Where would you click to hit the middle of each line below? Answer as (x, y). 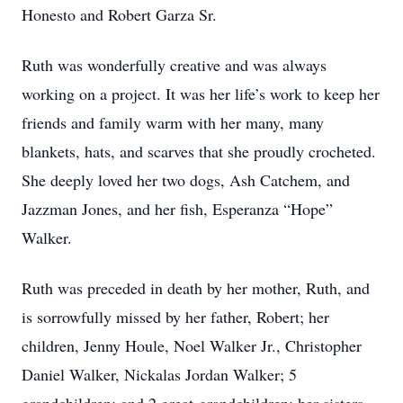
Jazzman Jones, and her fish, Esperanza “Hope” (177, 209)
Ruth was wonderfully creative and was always (174, 65)
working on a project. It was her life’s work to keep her (201, 94)
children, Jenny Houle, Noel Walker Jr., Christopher (192, 345)
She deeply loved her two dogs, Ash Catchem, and (186, 180)
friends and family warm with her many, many (173, 122)
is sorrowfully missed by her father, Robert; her (175, 317)
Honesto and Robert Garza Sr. (119, 14)
